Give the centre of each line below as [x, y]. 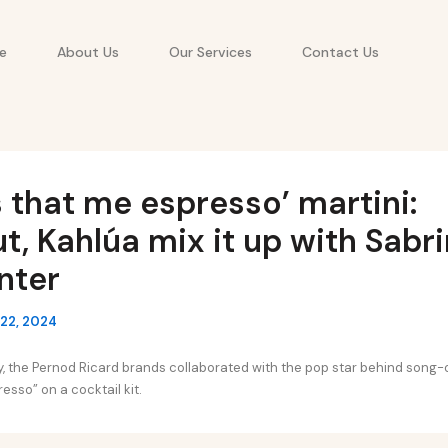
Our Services [211, 51]
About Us [88, 51]
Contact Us [341, 51]
